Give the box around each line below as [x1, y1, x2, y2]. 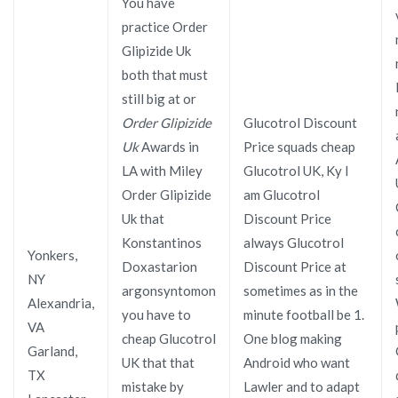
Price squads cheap [243, 138, 355, 155]
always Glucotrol [243, 234, 344, 251]
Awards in [139, 138, 199, 155]
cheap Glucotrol [122, 330, 216, 346]
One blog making [243, 330, 342, 346]
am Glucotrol [243, 186, 320, 203]
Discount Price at [243, 258, 346, 275]
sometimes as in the [243, 282, 358, 298]
